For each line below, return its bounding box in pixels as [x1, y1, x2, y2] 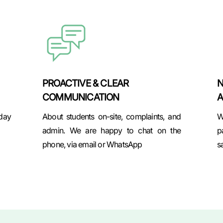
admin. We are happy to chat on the [42, 125, 181, 135]
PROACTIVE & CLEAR [42, 78, 129, 89]
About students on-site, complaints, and [42, 111, 181, 121]
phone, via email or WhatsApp [42, 139, 142, 149]
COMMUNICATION [42, 92, 119, 103]
